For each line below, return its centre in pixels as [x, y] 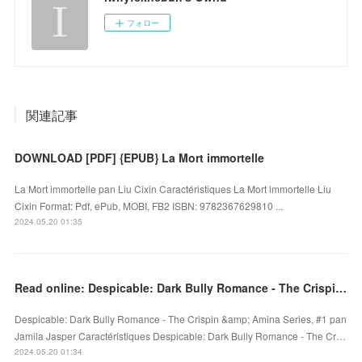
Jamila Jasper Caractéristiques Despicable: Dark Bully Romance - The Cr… [181, 335]
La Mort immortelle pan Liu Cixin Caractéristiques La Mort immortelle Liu [173, 188]
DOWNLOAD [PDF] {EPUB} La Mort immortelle [140, 157]
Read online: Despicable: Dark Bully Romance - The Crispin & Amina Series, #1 [341, 287]
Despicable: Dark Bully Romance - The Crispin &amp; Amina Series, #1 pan [181, 318]
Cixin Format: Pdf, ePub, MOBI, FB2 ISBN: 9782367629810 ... [149, 205]
